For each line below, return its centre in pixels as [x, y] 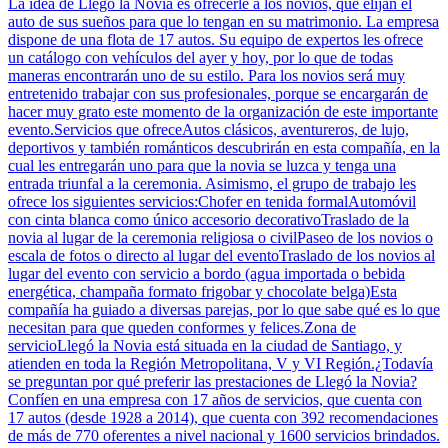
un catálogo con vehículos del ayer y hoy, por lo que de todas [200, 57]
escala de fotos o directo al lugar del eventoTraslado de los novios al [221, 255]
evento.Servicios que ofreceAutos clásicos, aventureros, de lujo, [208, 129]
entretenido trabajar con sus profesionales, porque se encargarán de [218, 93]
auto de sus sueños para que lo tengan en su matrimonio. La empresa [223, 21]
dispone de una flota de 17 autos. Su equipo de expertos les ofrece [215, 39]
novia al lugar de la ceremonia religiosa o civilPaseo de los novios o [220, 237]
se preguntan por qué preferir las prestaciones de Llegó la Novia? [212, 381]
